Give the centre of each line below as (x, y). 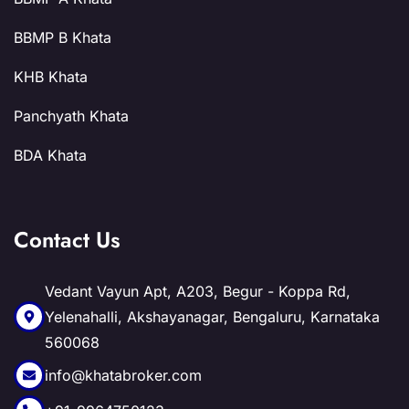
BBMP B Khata (63, 37)
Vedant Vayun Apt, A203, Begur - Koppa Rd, (198, 291)
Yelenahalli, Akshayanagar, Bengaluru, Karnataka (212, 316)
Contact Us (67, 239)
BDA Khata (50, 155)
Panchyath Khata (71, 115)
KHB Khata (51, 76)
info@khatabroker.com (123, 375)
